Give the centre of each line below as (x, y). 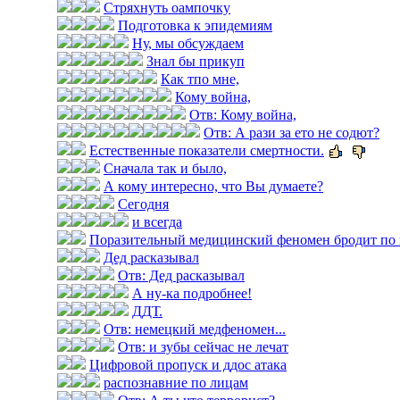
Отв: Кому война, (243, 115)
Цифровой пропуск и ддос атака (188, 365)
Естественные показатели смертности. (207, 150)
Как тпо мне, (200, 79)
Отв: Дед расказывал (181, 275)
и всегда (157, 222)
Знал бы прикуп (196, 61)
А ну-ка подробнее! (192, 293)
